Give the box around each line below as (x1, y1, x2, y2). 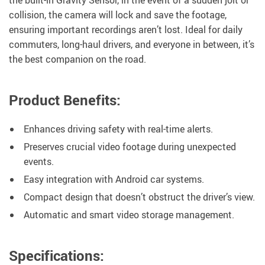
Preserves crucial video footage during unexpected (24, 140, 236, 154)
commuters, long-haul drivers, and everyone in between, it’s (9, 38, 254, 51)
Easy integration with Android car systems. (24, 173, 204, 186)
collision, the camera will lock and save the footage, (9, 8, 227, 22)
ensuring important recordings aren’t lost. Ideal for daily (9, 23, 243, 37)
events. (24, 155, 54, 169)
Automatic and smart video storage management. (24, 208, 234, 222)
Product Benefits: (9, 91, 121, 110)
